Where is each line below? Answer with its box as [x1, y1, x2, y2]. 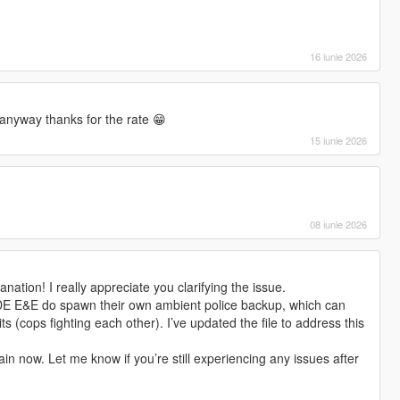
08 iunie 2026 [310, 216, 368, 231]
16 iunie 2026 [310, 48, 368, 63]
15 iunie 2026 [310, 132, 368, 147]
